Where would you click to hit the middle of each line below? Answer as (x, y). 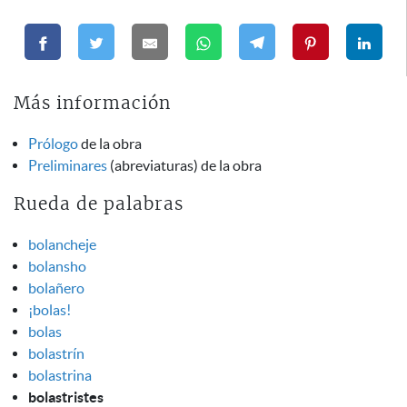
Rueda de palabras (99, 204)
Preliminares (68, 166)
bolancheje (62, 244)
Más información (92, 104)
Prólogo (53, 144)
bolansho (57, 266)
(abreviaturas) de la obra (184, 166)
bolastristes (66, 397)
